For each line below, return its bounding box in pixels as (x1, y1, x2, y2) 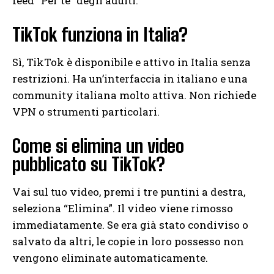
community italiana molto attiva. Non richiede (12, 87, 256, 102)
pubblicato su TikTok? (12, 152, 165, 175)
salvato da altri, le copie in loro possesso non (12, 234, 244, 248)
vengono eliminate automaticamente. (12, 250, 208, 265)
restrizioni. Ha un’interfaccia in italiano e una (12, 71, 248, 86)
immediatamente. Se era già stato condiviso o (12, 217, 248, 232)
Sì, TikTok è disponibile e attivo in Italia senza (12, 54, 251, 69)
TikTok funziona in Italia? (12, 23, 188, 45)
